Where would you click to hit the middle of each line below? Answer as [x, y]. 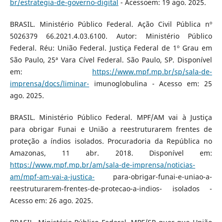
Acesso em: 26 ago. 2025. [51, 200]
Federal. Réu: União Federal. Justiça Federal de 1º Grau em [111, 48]
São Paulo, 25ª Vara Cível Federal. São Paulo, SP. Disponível [111, 59]
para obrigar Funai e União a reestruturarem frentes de [111, 129]
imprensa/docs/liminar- [49, 83]
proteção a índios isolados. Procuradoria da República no [111, 141]
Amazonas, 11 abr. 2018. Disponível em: [111, 153]
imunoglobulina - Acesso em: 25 [151, 83]
